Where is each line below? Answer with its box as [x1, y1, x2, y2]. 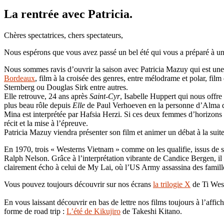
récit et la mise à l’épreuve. [4, 118, 88, 127]
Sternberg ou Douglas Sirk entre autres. [4, 82, 128, 91]
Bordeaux [4, 73, 35, 82]
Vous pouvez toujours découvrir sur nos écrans [4, 179, 153, 188]
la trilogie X [153, 179, 190, 188]
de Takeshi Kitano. [120, 206, 182, 215]
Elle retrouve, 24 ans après [4, 91, 89, 100]
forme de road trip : [4, 206, 66, 215]
